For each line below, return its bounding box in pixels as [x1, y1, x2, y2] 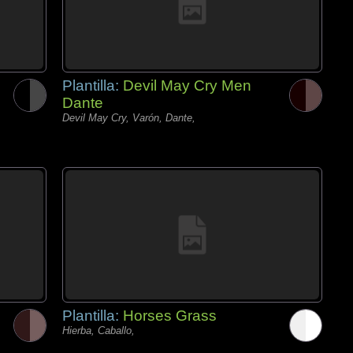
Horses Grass [123, 307, 217, 324]
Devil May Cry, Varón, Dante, [62, 112, 195, 124]
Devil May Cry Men [123, 77, 251, 94]
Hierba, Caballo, [62, 325, 135, 336]
